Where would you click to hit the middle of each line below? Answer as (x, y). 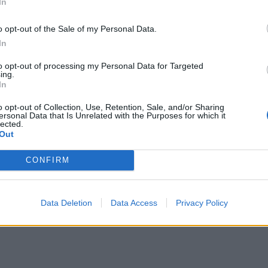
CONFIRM (48, 160)
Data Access (134, 202)
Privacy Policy (202, 202)
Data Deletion (66, 202)
